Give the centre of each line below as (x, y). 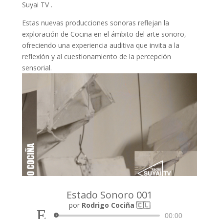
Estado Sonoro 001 (109, 195)
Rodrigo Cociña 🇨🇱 (116, 205)
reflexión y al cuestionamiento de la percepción (96, 56)
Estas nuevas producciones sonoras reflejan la (95, 23)
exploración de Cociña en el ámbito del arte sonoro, (104, 34)
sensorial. (37, 68)
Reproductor (56, 196)
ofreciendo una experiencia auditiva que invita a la (100, 45)
